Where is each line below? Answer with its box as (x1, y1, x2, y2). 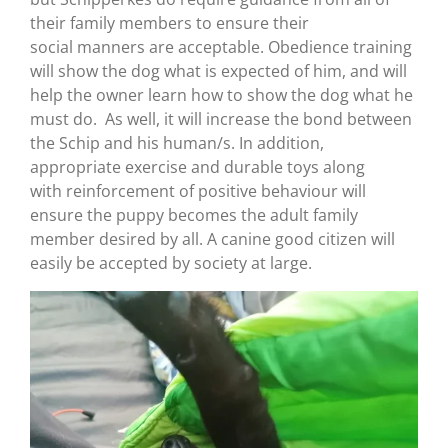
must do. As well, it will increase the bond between (30, 108, 412, 131)
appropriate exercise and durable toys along (30, 156, 365, 179)
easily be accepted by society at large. (30, 252, 312, 275)
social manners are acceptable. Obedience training (30, 36, 412, 59)
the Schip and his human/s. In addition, (30, 132, 324, 155)
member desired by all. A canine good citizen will (30, 228, 395, 251)
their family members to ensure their (30, 12, 309, 35)
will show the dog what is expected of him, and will (30, 60, 407, 83)
